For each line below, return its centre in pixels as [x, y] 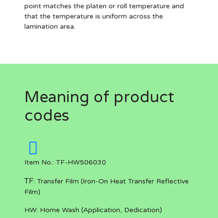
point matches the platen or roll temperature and [104, 6]
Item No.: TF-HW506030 [65, 162]
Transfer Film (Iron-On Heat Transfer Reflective [112, 181]
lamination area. [50, 27]
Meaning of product [99, 97]
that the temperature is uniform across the [94, 16]
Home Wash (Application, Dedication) [100, 210]
